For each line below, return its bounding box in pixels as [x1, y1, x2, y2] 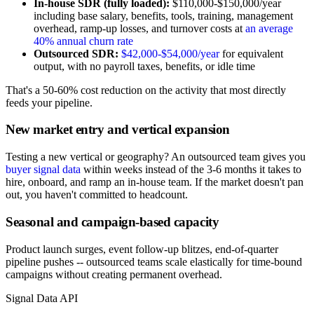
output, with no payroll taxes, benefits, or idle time [34, 60, 255, 72]
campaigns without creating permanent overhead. [6, 268, 222, 280]
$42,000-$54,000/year [121, 47, 219, 60]
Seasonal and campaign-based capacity [6, 214, 219, 229]
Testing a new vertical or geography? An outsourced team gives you [6, 151, 306, 163]
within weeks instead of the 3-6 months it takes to [81, 163, 301, 176]
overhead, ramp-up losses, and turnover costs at [34, 22, 245, 34]
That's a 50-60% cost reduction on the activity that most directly [6, 83, 286, 96]
